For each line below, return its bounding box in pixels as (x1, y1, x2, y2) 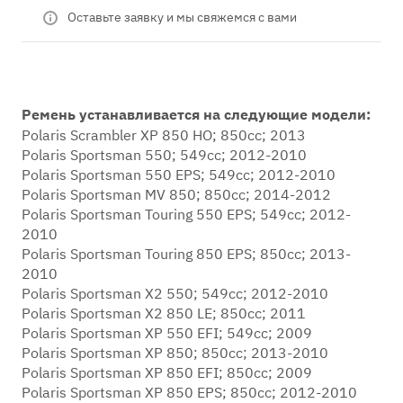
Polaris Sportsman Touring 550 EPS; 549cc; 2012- (22, 205, 351, 223)
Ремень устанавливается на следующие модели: (22, 105, 371, 123)
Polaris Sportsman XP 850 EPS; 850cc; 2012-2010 (22, 383, 357, 401)
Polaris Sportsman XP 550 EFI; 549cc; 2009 (22, 324, 312, 342)
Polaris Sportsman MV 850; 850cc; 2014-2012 (22, 185, 331, 203)
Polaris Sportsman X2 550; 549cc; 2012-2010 (22, 284, 328, 302)
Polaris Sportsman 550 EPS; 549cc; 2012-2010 (22, 166, 336, 184)
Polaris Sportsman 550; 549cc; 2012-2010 (22, 146, 307, 164)
